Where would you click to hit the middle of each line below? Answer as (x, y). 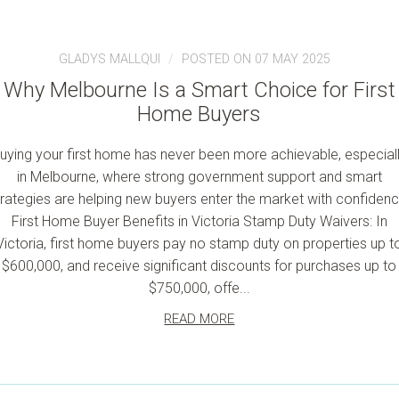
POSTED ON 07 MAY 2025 (256, 59)
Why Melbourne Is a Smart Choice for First (199, 90)
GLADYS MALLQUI (110, 59)
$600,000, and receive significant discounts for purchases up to (199, 266)
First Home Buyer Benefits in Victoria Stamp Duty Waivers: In (199, 221)
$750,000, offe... (199, 288)
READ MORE (199, 319)
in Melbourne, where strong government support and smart (199, 177)
